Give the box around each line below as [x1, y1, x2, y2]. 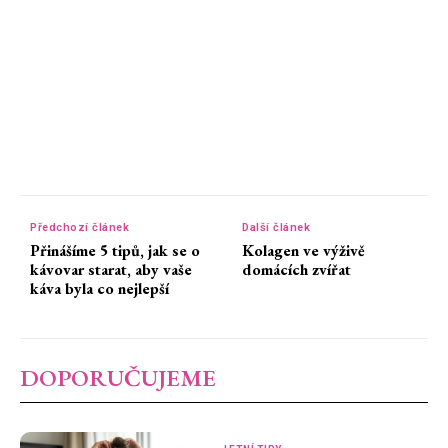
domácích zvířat [242, 259, 352, 281]
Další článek [242, 221, 311, 235]
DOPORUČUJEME [20, 362, 216, 394]
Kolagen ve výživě [242, 240, 366, 262]
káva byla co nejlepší [30, 278, 169, 300]
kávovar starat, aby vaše [30, 259, 192, 281]
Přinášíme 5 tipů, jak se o [30, 240, 200, 262]
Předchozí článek [30, 221, 129, 235]
